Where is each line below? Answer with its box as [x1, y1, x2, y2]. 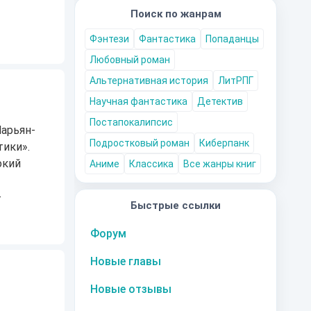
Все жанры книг [183, 158, 256, 169]
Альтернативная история [90, 75, 208, 86]
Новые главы [90, 255, 161, 268]
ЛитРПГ [218, 75, 253, 86]
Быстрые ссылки [131, 199, 221, 212]
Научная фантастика [90, 96, 187, 107]
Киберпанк [199, 137, 249, 149]
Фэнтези [90, 33, 129, 44]
